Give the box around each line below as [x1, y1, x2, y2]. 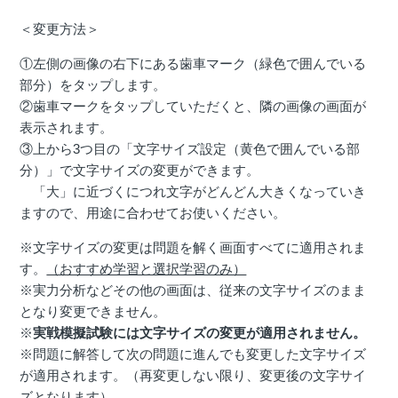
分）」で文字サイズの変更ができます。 [20, 163, 260, 179]
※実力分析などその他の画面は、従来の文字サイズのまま [20, 283, 367, 298]
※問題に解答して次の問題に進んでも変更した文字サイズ [20, 346, 367, 362]
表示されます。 [20, 120, 114, 136]
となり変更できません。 [20, 304, 167, 320]
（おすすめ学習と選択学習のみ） [46, 261, 247, 277]
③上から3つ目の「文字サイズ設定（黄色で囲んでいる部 [20, 141, 361, 157]
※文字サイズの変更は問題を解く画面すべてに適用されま [20, 240, 367, 256]
